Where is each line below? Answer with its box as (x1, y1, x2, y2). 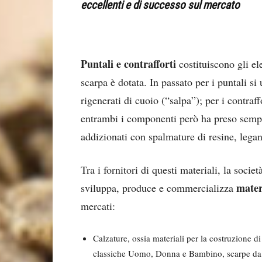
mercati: (81, 199, 115, 213)
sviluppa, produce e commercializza (81, 181, 236, 195)
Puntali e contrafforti (81, 56, 176, 71)
